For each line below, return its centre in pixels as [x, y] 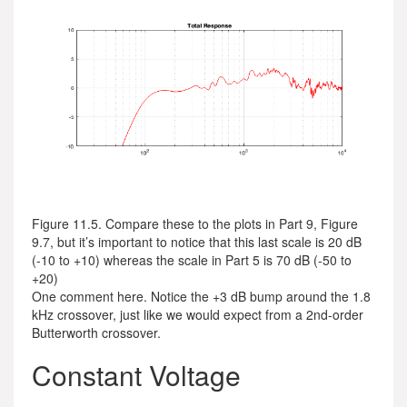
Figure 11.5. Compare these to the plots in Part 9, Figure [195, 223]
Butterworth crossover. [96, 333]
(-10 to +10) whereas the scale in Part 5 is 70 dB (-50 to [192, 260]
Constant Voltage [136, 375]
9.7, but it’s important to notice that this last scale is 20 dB [197, 242]
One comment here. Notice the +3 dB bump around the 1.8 [201, 296]
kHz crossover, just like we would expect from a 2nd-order [198, 314]
